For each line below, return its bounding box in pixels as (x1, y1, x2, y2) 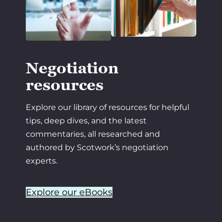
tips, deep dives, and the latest (26, 115, 147, 125)
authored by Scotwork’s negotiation (26, 142, 168, 152)
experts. (26, 156, 57, 166)
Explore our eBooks (26, 186, 112, 198)
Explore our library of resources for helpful (26, 102, 189, 112)
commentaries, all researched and (26, 129, 160, 139)
